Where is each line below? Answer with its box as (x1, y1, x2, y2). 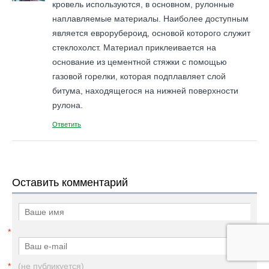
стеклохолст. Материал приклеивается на (52, 43, 216, 52)
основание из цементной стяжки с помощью (52, 57, 227, 67)
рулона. (52, 100, 83, 110)
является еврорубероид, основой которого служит (52, 28, 250, 38)
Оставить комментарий (12, 177, 128, 189)
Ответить (52, 121, 81, 128)
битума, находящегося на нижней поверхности (52, 86, 238, 95)
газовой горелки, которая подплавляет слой (52, 71, 226, 81)
